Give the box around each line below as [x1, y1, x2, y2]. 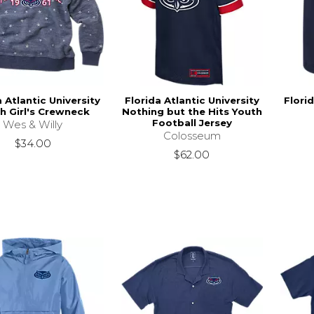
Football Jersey [151, 116, 232, 128]
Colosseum [163, 128, 221, 142]
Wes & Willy [3, 117, 63, 131]
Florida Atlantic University [124, 94, 259, 106]
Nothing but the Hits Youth [121, 105, 262, 117]
